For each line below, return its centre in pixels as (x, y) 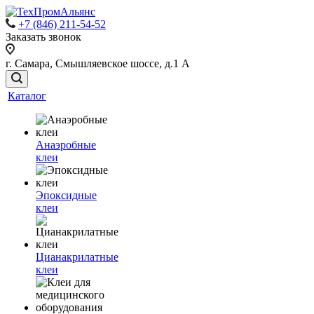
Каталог (27, 96)
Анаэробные (66, 145)
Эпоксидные (66, 195)
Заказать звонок (43, 37)
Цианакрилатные (77, 257)
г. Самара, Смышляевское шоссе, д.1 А (98, 63)
